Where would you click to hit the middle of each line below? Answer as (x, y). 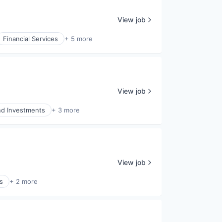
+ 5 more (79, 39)
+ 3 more (66, 110)
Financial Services (30, 39)
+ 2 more (24, 181)
